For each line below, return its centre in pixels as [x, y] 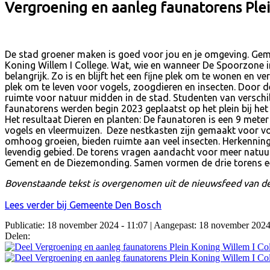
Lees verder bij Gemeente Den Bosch [83, 205]
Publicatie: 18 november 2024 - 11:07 [76, 225]
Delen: [17, 236]
